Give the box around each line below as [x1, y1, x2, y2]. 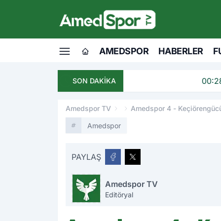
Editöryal [105, 190, 134, 199]
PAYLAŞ [72, 151, 101, 162]
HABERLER [158, 45, 203, 56]
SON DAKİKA [73, 76, 116, 85]
